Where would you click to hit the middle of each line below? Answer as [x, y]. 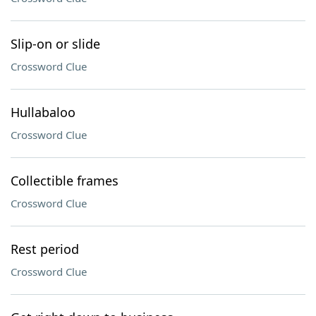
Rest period [45, 249]
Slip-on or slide [55, 44]
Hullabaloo [43, 112]
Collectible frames [65, 181]
